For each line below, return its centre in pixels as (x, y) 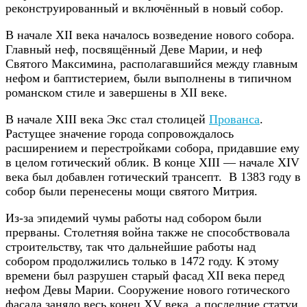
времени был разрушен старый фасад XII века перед (145, 276)
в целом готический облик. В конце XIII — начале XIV (152, 163)
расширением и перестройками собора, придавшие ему (152, 148)
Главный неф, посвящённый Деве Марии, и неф (134, 50)
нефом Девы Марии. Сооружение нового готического (148, 290)
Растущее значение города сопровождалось (120, 134)
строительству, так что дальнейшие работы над (131, 247)
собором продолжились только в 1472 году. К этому (142, 261)
